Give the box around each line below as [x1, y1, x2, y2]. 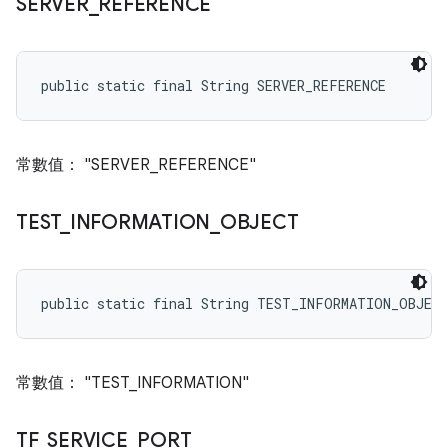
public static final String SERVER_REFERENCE [41, 76, 386, 95]
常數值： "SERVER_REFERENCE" [16, 155, 256, 175]
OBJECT [219, 210, 299, 235]
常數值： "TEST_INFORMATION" [16, 373, 249, 393]
